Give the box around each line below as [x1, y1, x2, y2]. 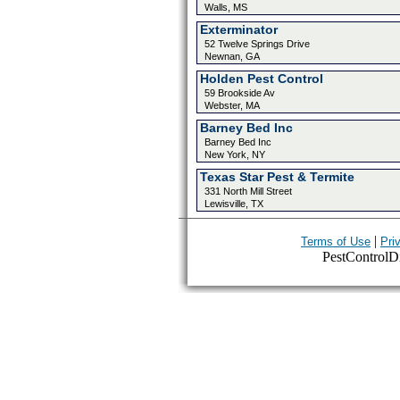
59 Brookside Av [204, 87, 275, 98]
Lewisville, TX [204, 198, 263, 209]
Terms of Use [301, 235, 371, 248]
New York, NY [204, 149, 265, 160]
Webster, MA [204, 100, 260, 111]
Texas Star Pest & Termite [199, 170, 354, 184]
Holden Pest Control [199, 71, 323, 86]
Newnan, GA [204, 51, 260, 62]
